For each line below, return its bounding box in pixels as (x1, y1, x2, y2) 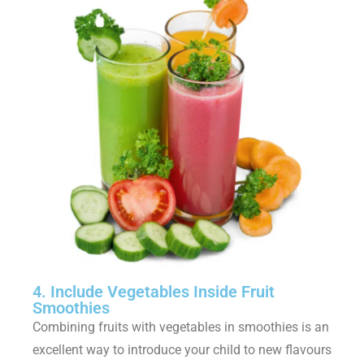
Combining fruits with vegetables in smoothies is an (32, 319, 329, 336)
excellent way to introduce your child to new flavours (32, 342, 331, 358)
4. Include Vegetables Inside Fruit (32, 282, 275, 302)
